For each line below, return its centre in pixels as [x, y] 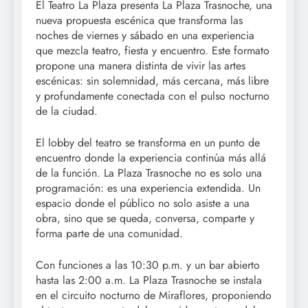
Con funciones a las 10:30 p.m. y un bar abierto [148, 265]
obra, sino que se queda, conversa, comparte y [145, 218]
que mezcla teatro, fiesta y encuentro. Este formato [153, 50]
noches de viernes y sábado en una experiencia [145, 35]
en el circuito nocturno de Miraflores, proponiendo [154, 295]
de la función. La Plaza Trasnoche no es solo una [149, 173]
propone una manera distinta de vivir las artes [141, 65]
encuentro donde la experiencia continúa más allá [151, 157]
